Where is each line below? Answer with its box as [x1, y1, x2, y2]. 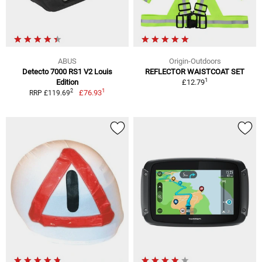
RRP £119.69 [29, 88, 71, 97]
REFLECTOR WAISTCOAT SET [145, 67, 244, 76]
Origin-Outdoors [168, 56, 221, 65]
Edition [56, 77, 78, 87]
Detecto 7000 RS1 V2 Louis [22, 67, 112, 76]
